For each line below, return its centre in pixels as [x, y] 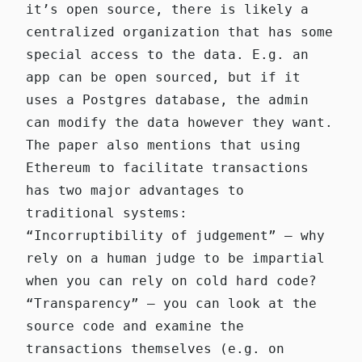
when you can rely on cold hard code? [171, 281]
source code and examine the [135, 326]
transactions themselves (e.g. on [155, 349]
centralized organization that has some [179, 32]
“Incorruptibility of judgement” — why [175, 236]
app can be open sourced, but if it [163, 78]
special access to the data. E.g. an [167, 55]
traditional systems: [107, 213]
